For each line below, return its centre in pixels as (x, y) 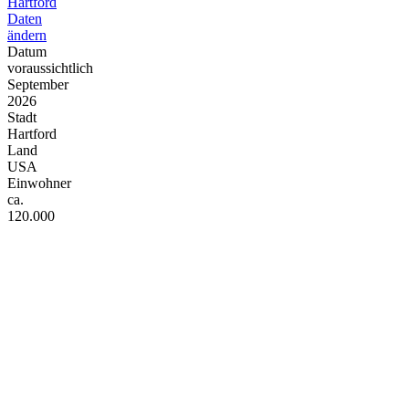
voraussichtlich (50, 68)
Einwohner (39, 184)
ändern (27, 36)
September (38, 85)
